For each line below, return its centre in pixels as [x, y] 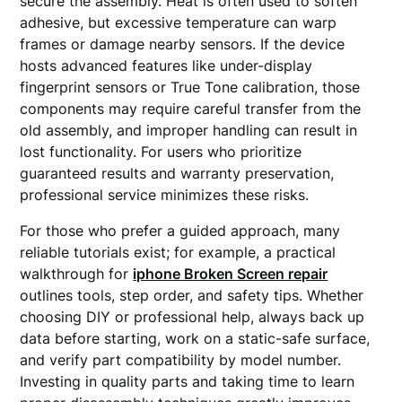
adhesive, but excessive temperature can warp [179, 22]
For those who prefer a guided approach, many [180, 231]
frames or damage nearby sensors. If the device [183, 44]
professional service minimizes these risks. [165, 195]
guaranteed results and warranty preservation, [177, 173]
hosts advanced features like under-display [166, 66]
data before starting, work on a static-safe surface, [195, 338]
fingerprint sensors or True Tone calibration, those [190, 87]
